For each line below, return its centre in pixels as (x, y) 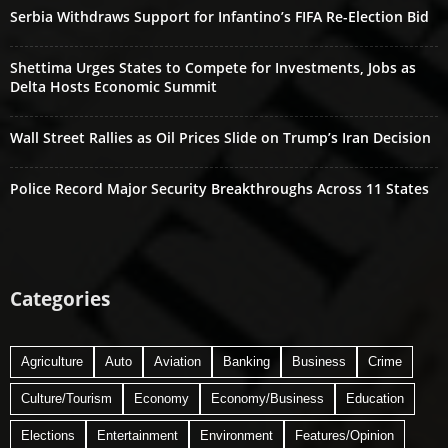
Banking (246, 361)
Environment (236, 435)
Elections (48, 435)
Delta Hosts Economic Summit (113, 86)
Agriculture (52, 361)
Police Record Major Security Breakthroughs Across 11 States (219, 188)
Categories (60, 298)
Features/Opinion (344, 435)
